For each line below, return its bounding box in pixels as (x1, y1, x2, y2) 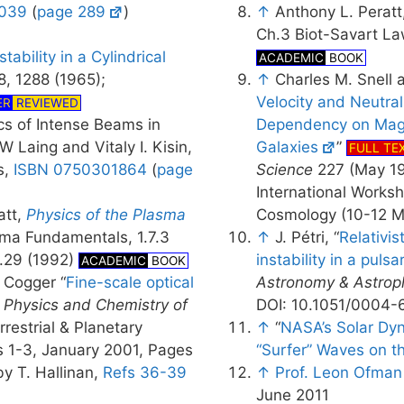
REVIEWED (13, 96, 78, 110)
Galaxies (255, 138, 318, 156)
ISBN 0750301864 (14, 161, 147, 179)
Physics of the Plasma (26, 206, 186, 224)
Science (255, 161, 313, 179)
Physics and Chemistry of (4, 296, 188, 314)
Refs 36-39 (103, 363, 187, 381)
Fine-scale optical (66, 273, 194, 291)
